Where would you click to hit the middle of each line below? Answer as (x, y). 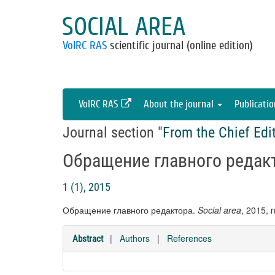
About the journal (180, 104)
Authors (135, 238)
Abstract (88, 239)
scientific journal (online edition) (180, 45)
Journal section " (113, 133)
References (189, 238)
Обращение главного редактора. (130, 210)
